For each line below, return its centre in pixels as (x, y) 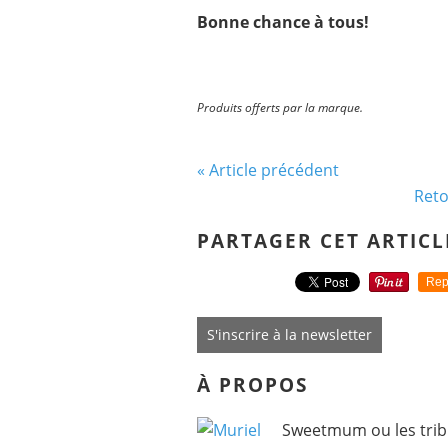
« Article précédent (268, 170)
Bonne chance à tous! (283, 22)
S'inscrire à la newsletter (289, 335)
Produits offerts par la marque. (280, 107)
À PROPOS (252, 385)
